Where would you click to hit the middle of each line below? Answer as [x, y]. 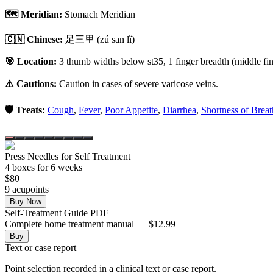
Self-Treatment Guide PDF [57, 213]
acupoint [27, 189]
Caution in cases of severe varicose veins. [139, 83]
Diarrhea [179, 110]
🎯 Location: [31, 61]
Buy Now [26, 201]
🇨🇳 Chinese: [34, 39]
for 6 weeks [58, 167]
